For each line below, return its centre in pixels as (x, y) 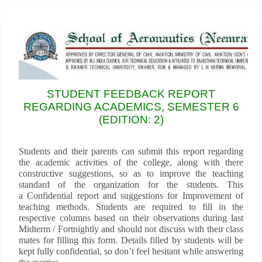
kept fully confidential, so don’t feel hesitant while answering (131, 251)
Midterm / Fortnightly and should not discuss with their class (131, 229)
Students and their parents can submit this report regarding (131, 151)
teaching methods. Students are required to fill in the (131, 207)
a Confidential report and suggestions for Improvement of (131, 196)
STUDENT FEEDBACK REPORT (131, 94)
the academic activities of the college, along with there (131, 162)
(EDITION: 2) (131, 120)
